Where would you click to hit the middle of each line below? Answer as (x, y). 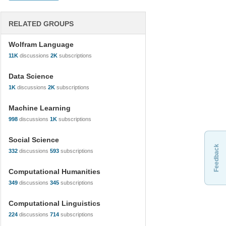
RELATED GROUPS (41, 24)
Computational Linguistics (54, 203)
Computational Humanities (54, 172)
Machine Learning (40, 108)
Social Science (34, 140)
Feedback (216, 158)
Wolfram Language (41, 44)
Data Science (31, 76)
